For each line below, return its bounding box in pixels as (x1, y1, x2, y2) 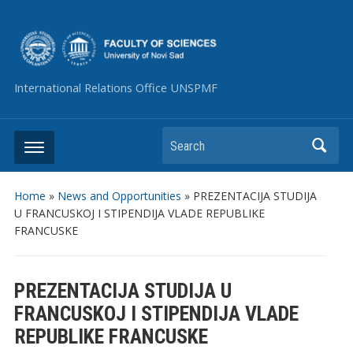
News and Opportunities (57, 188, 181, 204)
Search (162, 132, 203, 150)
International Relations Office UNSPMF (13, 80, 217, 96)
